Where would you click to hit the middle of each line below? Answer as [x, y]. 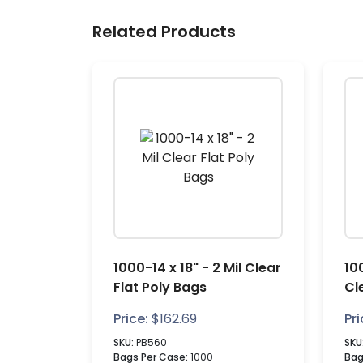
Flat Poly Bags [160, 287]
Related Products [164, 32]
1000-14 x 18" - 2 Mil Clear [197, 268]
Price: [131, 319]
